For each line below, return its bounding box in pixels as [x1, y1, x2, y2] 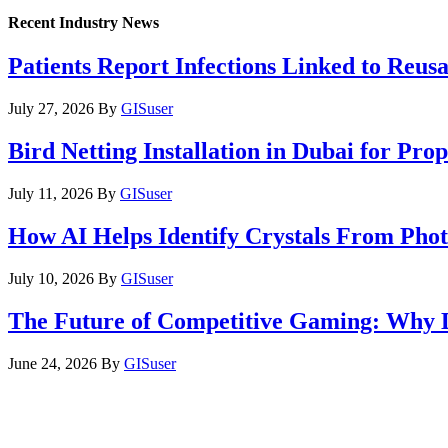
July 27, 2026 [8, 100, 94, 118]
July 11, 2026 [8, 184, 93, 202]
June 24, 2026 [8, 354, 97, 372]
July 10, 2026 [8, 269, 94, 287]
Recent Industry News [8, 13, 159, 31]
